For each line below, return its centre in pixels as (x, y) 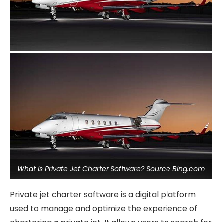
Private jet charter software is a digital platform (103, 194)
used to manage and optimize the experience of (104, 208)
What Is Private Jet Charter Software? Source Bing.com (111, 169)
